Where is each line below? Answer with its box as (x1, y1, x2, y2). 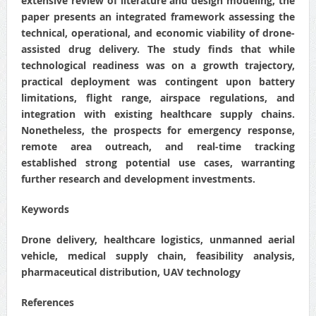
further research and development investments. (20, 171, 255, 186)
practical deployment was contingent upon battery (20, 74, 296, 88)
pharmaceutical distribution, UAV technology (20, 265, 241, 279)
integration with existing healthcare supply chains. (20, 107, 296, 121)
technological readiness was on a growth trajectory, (20, 58, 296, 72)
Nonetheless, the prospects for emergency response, (20, 123, 296, 137)
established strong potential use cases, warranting (20, 155, 296, 169)
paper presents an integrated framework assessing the (20, 9, 296, 23)
